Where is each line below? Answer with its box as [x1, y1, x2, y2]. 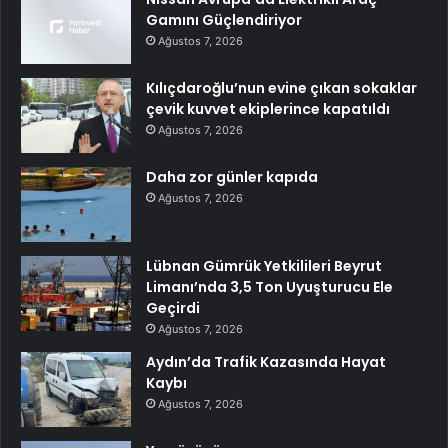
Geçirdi [146, 298, 200, 319]
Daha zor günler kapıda [146, 167, 318, 188]
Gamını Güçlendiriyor [146, 10, 302, 31]
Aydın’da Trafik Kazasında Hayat [146, 352, 386, 373]
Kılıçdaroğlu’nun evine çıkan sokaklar [146, 78, 417, 99]
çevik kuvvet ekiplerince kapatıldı [146, 99, 390, 120]
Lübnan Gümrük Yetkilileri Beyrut [146, 256, 382, 277]
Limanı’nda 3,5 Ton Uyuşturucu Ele [146, 277, 393, 298]
